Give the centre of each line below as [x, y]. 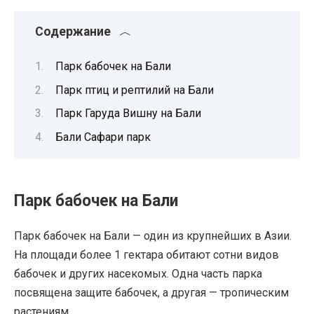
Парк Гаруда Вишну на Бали [128, 114]
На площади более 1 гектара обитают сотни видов [146, 254]
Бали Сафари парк [103, 137]
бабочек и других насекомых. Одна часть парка [138, 273]
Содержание [73, 31]
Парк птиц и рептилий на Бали [135, 90]
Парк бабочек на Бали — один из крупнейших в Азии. [153, 235]
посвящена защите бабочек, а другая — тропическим [151, 292]
